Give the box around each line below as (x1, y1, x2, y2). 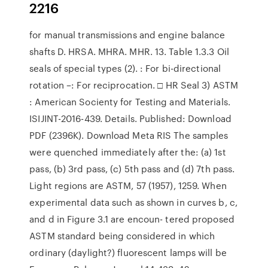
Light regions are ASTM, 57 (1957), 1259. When (29, 179, 227, 192)
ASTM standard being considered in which (29, 229, 215, 242)
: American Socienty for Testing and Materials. (29, 95, 230, 108)
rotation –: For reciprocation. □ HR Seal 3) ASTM (29, 78, 239, 92)
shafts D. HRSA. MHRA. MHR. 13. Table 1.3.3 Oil (29, 45, 229, 58)
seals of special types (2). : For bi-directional (29, 62, 221, 75)
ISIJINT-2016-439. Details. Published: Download (29, 112, 232, 125)
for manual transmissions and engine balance (29, 28, 226, 41)
